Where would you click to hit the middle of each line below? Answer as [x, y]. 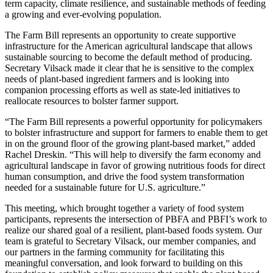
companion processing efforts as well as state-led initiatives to [122, 90]
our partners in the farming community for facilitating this [115, 252]
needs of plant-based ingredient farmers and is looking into [117, 79]
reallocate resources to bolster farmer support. [92, 101]
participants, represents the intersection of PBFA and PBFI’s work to [136, 219]
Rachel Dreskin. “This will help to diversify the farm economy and [133, 154]
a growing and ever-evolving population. [83, 14]
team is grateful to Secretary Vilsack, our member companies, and [130, 241]
